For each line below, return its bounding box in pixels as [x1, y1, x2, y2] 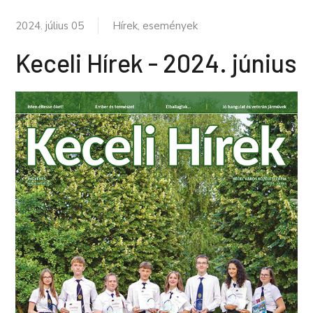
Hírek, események [112, 19, 198, 33]
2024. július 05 [15, 19, 84, 33]
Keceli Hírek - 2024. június [15, 48, 297, 78]
